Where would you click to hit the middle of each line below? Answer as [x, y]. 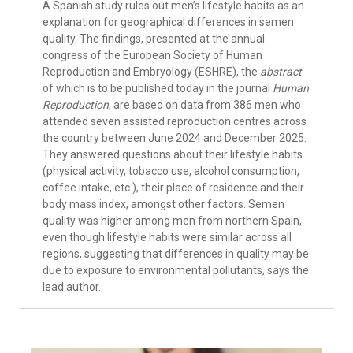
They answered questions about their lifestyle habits [173, 155]
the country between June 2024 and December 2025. [175, 138]
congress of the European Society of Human [152, 56]
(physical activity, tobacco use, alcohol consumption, [171, 171]
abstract [281, 72]
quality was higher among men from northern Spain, [172, 221]
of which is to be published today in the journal [158, 89]
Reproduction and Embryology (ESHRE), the [151, 72]
